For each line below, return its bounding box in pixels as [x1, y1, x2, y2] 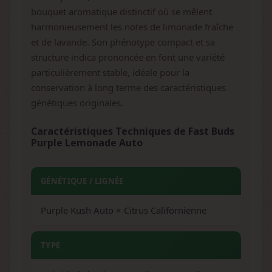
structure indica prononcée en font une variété [31, 51, 225, 63]
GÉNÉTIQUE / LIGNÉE [41, 175, 124, 186]
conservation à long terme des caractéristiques [31, 81, 226, 93]
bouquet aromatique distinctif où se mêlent [31, 5, 212, 18]
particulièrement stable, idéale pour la [31, 66, 189, 78]
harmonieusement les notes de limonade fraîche [31, 21, 233, 33]
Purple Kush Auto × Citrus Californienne [41, 204, 206, 216]
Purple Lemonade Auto [31, 136, 143, 149]
